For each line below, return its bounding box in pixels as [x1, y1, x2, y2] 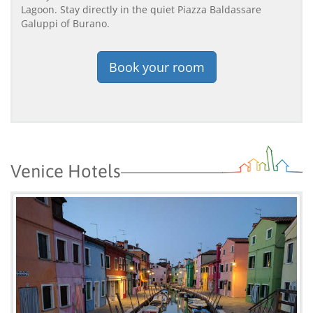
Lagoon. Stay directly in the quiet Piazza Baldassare [21, 2, 261, 16]
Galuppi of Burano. [21, 16, 110, 30]
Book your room [108, 58, 205, 75]
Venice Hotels [10, 160, 121, 181]
